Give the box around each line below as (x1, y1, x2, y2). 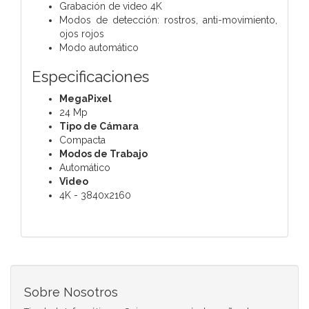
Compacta (59, 134, 106, 146)
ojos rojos (59, 28, 104, 39)
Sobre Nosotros (24, 284, 118, 299)
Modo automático (59, 41, 139, 53)
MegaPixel (59, 92, 112, 104)
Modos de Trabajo (59, 148, 148, 159)
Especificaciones (32, 67, 149, 86)
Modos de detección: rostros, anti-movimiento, (59, 14, 277, 26)
